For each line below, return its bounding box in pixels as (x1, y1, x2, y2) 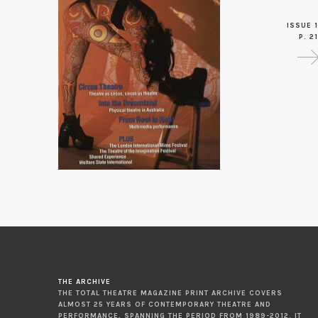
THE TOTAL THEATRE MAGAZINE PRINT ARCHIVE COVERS (58, 289, 283, 297)
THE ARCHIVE (58, 278, 111, 286)
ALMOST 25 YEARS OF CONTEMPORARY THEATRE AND (58, 300, 271, 309)
